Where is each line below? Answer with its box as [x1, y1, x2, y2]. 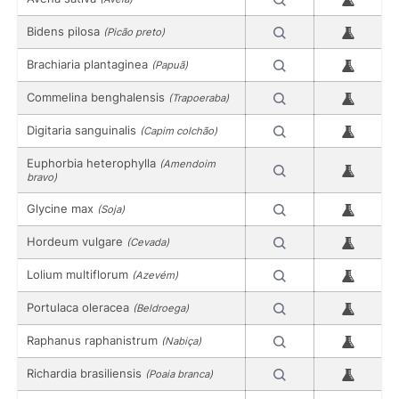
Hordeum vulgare [27, 233, 126, 248]
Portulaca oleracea [27, 299, 133, 314]
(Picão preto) [103, 25, 165, 38]
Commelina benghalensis [27, 89, 168, 104]
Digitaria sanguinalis [27, 122, 140, 137]
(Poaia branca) [145, 367, 213, 380]
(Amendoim [159, 157, 216, 170]
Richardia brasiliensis [27, 365, 145, 380]
